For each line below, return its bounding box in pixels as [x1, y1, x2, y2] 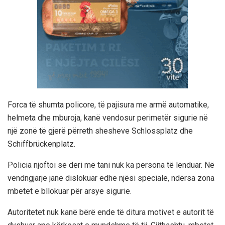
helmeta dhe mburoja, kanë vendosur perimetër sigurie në [8, 113, 208, 123]
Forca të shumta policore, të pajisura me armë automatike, [8, 99, 209, 109]
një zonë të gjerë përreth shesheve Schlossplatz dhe [8, 126, 193, 136]
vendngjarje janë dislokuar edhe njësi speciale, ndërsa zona [8, 173, 214, 183]
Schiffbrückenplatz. [8, 139, 75, 149]
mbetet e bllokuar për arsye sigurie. [8, 186, 132, 196]
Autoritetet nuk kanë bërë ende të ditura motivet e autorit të [8, 207, 214, 217]
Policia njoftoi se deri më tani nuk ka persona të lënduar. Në [8, 160, 214, 170]
